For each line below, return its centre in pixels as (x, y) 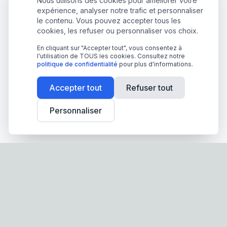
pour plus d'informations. (155, 64)
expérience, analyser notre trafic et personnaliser (120, 10)
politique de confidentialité (77, 64)
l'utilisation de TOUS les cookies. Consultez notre (111, 56)
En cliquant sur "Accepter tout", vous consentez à (109, 48)
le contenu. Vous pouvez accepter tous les (109, 21)
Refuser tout (149, 88)
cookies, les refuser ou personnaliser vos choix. (118, 31)
